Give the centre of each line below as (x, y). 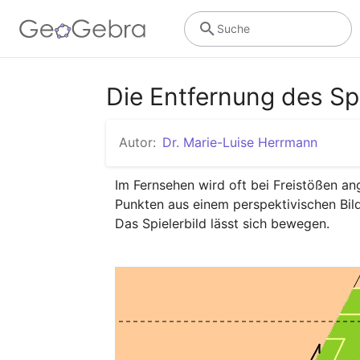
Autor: (137, 142)
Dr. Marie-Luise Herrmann (240, 142)
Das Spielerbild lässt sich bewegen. (223, 223)
